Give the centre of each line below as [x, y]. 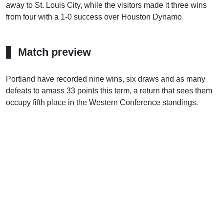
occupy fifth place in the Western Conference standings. [102, 102]
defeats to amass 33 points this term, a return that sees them [109, 91]
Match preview [55, 52]
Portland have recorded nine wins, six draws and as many [106, 79]
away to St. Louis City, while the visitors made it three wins [106, 5]
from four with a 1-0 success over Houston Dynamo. [95, 17]
